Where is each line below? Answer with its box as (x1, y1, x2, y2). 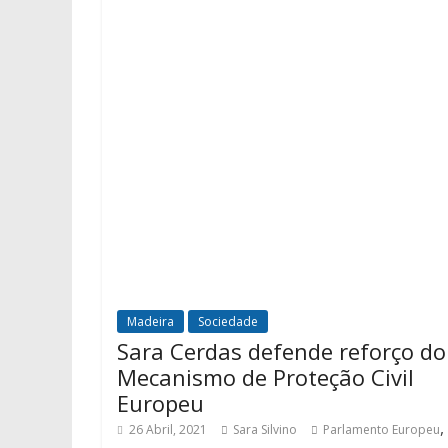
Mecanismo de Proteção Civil (117, 361, 414, 392)
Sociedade (198, 312, 258, 330)
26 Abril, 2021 (129, 420, 207, 438)
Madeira (127, 312, 174, 330)
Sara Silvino (233, 420, 297, 438)
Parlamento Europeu (323, 420, 440, 438)
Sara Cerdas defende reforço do (117, 335, 446, 366)
